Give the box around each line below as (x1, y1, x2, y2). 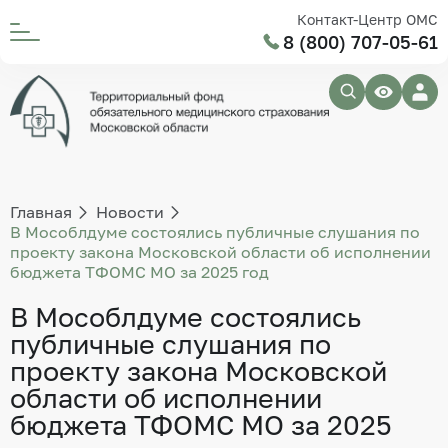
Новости (95, 202, 164, 223)
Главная (10, 202, 72, 223)
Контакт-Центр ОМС (297, 11, 438, 28)
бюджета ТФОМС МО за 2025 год (10, 262, 269, 283)
